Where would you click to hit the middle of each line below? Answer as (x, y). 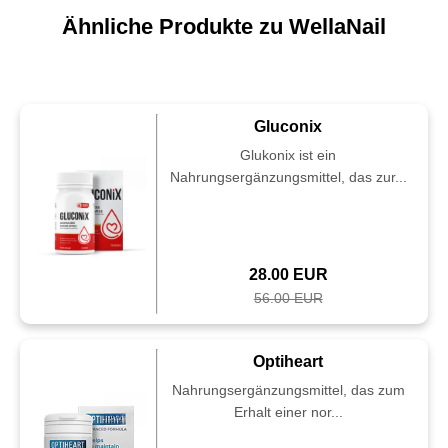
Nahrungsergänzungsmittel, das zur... (288, 177)
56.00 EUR (288, 298)
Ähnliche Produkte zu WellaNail (224, 26)
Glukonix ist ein (288, 155)
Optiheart (288, 361)
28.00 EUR (288, 274)
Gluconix (288, 126)
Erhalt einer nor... (288, 412)
